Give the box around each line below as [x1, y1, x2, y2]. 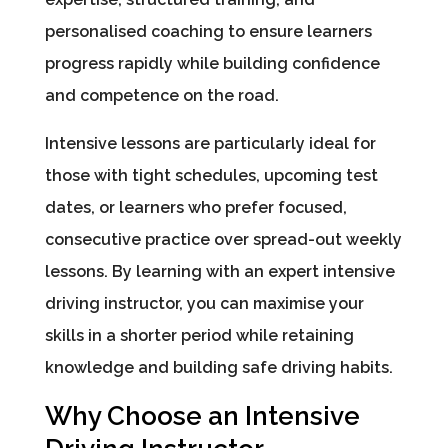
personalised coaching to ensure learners [44, 22, 372, 42]
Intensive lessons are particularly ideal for [44, 134, 376, 154]
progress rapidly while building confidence [44, 54, 380, 74]
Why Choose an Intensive [44, 401, 360, 432]
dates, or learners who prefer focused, [44, 198, 347, 218]
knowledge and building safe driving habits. [44, 358, 393, 378]
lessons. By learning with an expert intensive [44, 262, 395, 282]
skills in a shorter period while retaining [44, 326, 354, 346]
